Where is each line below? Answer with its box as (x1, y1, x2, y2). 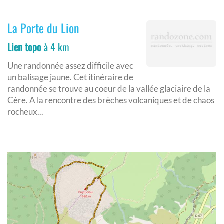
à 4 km (41, 39, 69, 54)
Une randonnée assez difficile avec (7, 60, 133, 71)
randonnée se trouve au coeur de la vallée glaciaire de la (7, 83, 210, 94)
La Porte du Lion (7, 18, 79, 37)
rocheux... (7, 106, 43, 117)
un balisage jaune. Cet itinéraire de (7, 71, 133, 82)
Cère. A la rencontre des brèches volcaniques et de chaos (7, 94, 214, 105)
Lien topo (7, 39, 41, 54)
